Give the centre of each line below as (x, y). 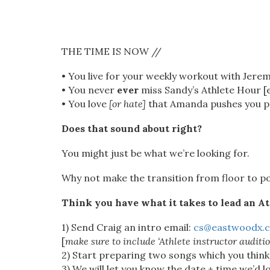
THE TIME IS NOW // (111, 51)
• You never (89, 90)
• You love (84, 104)
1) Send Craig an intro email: (127, 227)
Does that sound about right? (132, 128)
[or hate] (126, 104)
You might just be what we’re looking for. (155, 153)
